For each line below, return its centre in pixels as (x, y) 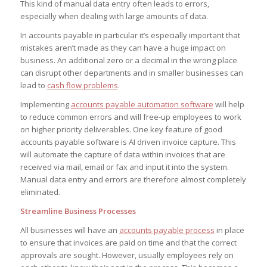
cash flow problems (82, 85)
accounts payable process (167, 230)
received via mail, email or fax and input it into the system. (124, 167)
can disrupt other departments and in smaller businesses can (131, 72)
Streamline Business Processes (78, 211)
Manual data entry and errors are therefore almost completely (133, 179)
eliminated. (40, 192)
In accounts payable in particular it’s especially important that (130, 35)
